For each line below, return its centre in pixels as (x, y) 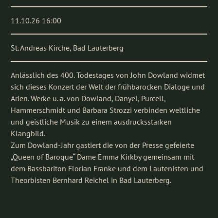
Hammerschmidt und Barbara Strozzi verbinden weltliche (106, 110)
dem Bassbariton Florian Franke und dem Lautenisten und (107, 168)
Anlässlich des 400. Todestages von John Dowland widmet (108, 75)
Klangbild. (28, 133)
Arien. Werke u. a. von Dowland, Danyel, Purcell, (88, 98)
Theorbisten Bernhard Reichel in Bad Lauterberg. (91, 180)
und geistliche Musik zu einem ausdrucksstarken (91, 122)
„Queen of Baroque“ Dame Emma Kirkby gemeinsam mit (103, 157)
